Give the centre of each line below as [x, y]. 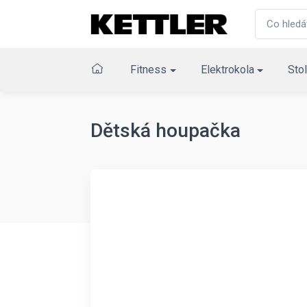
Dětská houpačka [165, 131]
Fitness [148, 70]
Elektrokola [227, 70]
